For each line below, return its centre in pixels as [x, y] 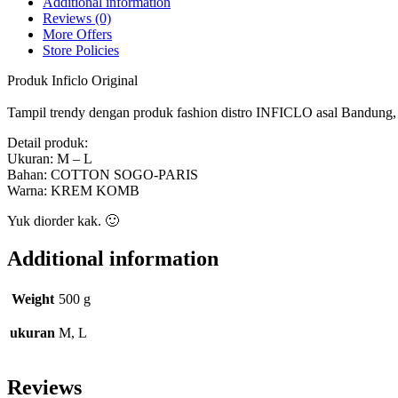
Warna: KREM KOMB [73, 190]
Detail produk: [48, 142]
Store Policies [81, 50]
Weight [32, 298]
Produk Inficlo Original [72, 80]
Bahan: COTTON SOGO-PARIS [103, 174]
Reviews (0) [77, 18]
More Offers [77, 34]
